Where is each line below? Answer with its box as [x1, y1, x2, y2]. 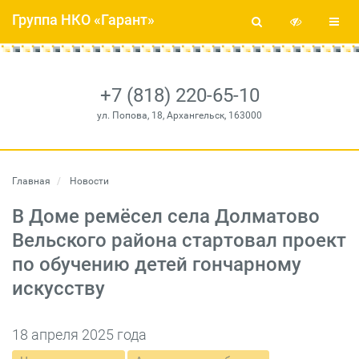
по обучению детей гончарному [12, 253, 301, 276]
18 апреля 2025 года [12, 326, 147, 343]
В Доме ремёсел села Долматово [12, 205, 320, 228]
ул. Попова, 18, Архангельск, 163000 [97, 110, 262, 121]
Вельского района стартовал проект [12, 229, 346, 252]
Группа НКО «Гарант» [12, 11, 155, 28]
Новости [67, 175, 109, 187]
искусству [12, 277, 105, 300]
